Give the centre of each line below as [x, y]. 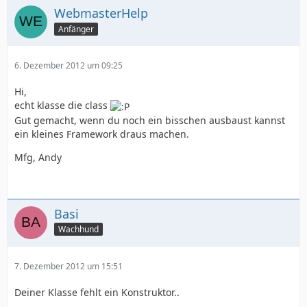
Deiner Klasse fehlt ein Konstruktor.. [97, 292]
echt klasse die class [62, 106]
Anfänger [76, 29]
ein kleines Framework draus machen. [102, 134]
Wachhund [78, 230]
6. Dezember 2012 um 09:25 [69, 66]
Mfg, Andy [38, 157]
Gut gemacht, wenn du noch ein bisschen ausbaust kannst [150, 120]
